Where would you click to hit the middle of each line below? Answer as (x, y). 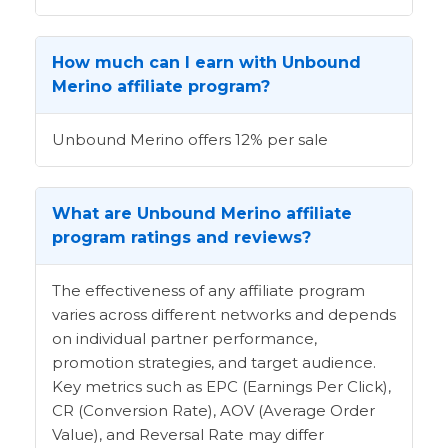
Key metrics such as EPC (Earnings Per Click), (221, 387)
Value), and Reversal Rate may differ (188, 435)
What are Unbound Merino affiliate (202, 214)
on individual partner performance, (184, 339)
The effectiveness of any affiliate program (208, 291)
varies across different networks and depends (224, 315)
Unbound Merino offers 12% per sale (190, 140)
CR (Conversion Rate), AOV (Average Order (213, 411)
